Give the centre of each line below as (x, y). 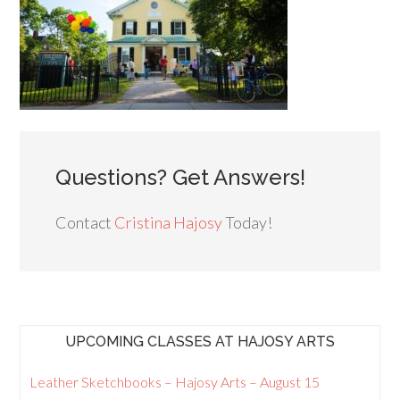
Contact (85, 222)
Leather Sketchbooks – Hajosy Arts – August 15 (175, 381)
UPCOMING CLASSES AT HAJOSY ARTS (200, 341)
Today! (248, 222)
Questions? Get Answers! (181, 177)
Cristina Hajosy (169, 222)
